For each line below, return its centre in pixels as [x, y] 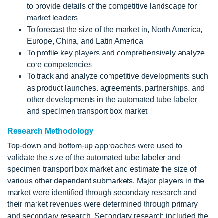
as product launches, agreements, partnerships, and [116, 88]
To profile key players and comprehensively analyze [116, 53]
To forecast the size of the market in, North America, [115, 29]
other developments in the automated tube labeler [112, 100]
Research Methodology [50, 131]
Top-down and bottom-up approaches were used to [95, 146]
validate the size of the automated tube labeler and [94, 157]
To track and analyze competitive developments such [118, 76]
